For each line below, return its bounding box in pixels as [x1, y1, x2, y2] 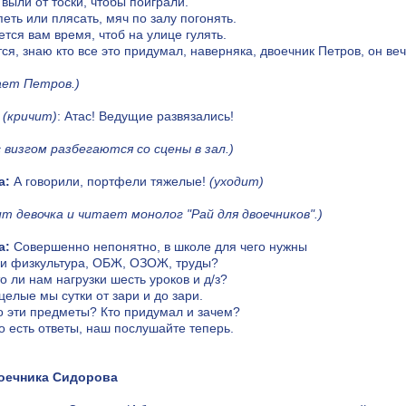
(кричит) [3, 109, 57, 124]
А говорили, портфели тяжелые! [10, 174, 209, 189]
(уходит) [209, 174, 264, 189]
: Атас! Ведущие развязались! [57, 109, 234, 124]
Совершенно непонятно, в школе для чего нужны [10, 239, 307, 255]
